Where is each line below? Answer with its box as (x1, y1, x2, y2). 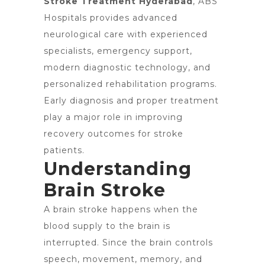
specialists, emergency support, (44, 46, 192, 56)
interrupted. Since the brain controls (44, 237, 213, 248)
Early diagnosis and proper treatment (44, 95, 219, 106)
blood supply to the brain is (44, 221, 170, 231)
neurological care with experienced (44, 29, 208, 40)
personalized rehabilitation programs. (44, 79, 217, 89)
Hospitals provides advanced (44, 12, 177, 23)
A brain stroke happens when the (44, 204, 198, 215)
